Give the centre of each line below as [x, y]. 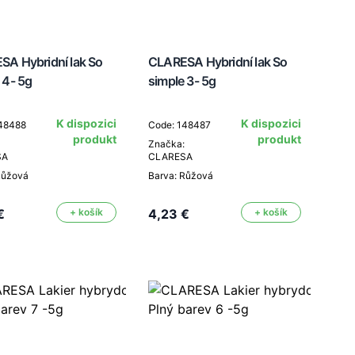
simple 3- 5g [182, 81]
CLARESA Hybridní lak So [218, 62]
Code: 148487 [179, 125]
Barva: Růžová [181, 176]
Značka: [166, 144]
